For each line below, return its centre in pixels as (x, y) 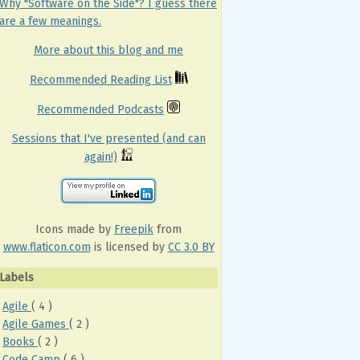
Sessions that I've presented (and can (108, 139)
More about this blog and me (108, 50)
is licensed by (129, 247)
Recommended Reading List (100, 80)
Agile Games (36, 324)
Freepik (134, 229)
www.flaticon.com (47, 247)
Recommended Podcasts (100, 110)
